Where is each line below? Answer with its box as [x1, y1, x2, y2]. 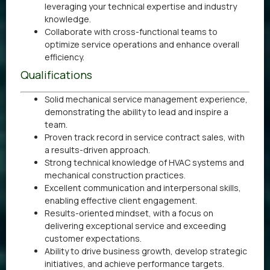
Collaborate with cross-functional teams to [45, 25, 218, 37]
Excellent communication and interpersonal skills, [45, 181, 241, 193]
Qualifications [20, 67, 92, 82]
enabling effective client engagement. [45, 194, 197, 206]
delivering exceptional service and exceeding [45, 219, 226, 231]
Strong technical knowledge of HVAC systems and [45, 156, 244, 168]
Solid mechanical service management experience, [45, 93, 248, 105]
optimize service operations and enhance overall [45, 38, 239, 50]
